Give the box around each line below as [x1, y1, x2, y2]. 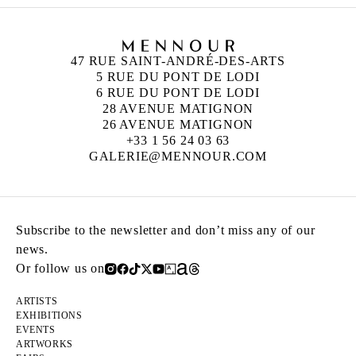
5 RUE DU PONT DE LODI [96, 70, 260, 84]
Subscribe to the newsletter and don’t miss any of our [16, 223, 315, 238]
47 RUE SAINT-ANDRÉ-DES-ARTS [71, 54, 285, 68]
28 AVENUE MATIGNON [102, 102, 254, 116]
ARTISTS [16, 296, 58, 308]
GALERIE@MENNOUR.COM [88, 149, 268, 164]
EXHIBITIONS [16, 310, 83, 322]
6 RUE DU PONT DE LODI [96, 86, 260, 100]
